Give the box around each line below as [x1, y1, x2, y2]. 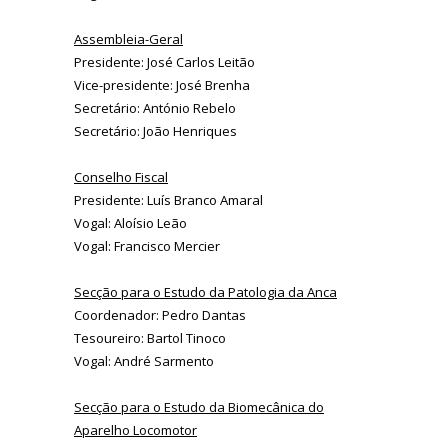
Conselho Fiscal [74, 168, 168, 187]
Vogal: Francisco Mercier [74, 237, 220, 256]
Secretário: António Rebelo [74, 99, 236, 118]
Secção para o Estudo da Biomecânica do [74, 398, 324, 417]
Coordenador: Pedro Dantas [74, 306, 246, 325]
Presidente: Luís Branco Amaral [74, 191, 263, 210]
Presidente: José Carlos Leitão [74, 53, 255, 72]
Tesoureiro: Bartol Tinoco [74, 329, 226, 348]
